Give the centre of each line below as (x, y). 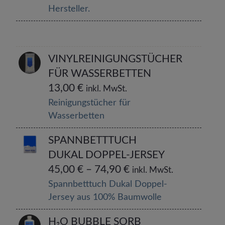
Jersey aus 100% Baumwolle (105, 197)
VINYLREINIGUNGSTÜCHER (116, 59)
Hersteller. (69, 9)
